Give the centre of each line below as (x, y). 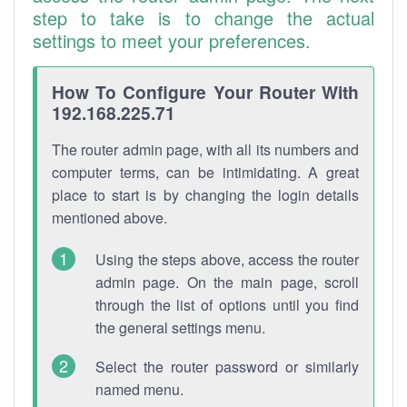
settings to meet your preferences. (172, 40)
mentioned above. (109, 218)
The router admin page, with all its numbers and (205, 149)
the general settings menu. (180, 328)
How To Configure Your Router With (205, 92)
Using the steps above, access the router (227, 259)
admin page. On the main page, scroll (227, 282)
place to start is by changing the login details (205, 195)
